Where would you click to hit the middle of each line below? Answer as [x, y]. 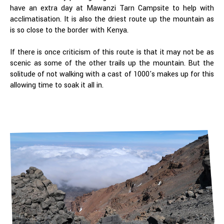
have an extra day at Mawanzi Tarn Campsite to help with [112, 8]
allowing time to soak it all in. [58, 85]
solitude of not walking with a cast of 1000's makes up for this [112, 74]
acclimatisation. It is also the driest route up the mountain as [112, 19]
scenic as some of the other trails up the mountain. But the [112, 63]
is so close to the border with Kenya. [70, 30]
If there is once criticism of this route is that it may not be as [112, 52]
